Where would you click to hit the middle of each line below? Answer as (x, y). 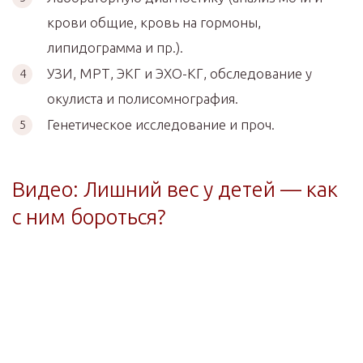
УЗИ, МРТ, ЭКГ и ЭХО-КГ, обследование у (179, 73)
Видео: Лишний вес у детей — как (175, 189)
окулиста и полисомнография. (143, 98)
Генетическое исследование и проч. (161, 124)
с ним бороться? (89, 216)
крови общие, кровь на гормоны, (154, 22)
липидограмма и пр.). (115, 47)
